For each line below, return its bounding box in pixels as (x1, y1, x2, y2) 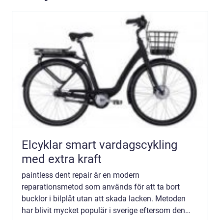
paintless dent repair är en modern (22, 170, 139, 180)
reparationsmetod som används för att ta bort (22, 182, 180, 192)
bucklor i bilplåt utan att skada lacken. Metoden (22, 193, 186, 203)
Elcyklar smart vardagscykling (22, 137, 65, 152)
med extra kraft (22, 152, 102, 166)
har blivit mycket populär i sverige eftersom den (22, 205, 185, 215)
